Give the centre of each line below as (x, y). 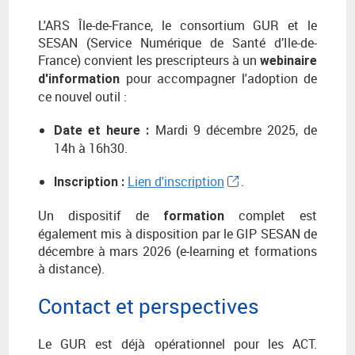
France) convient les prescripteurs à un (149, 61)
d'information (79, 79)
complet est (271, 216)
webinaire (288, 61)
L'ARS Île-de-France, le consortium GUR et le (177, 26)
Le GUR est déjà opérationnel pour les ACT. (177, 344)
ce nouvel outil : (82, 97)
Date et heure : (102, 131)
